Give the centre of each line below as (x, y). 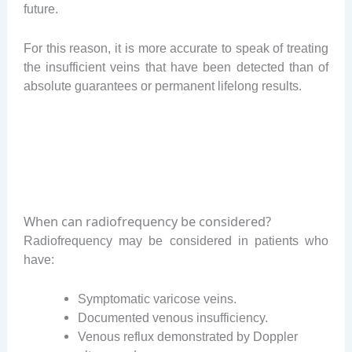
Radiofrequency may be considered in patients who (176, 241)
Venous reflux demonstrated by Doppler (188, 337)
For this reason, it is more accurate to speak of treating (176, 48)
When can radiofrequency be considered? (147, 222)
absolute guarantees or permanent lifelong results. (162, 85)
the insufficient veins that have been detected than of (176, 66)
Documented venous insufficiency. (173, 318)
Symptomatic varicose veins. (158, 299)
